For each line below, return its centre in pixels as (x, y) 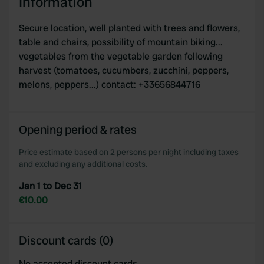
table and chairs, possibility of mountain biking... (121, 42)
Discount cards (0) (66, 240)
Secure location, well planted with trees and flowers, (129, 28)
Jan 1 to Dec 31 (50, 186)
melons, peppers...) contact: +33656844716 (110, 85)
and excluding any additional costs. (83, 164)
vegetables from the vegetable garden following (121, 56)
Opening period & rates (78, 130)
